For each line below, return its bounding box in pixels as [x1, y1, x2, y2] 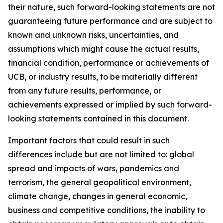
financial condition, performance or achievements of [8, 58, 209, 68]
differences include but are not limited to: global [8, 149, 194, 160]
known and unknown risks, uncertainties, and [8, 30, 179, 40]
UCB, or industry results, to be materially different [8, 72, 198, 82]
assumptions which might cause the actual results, [8, 44, 199, 54]
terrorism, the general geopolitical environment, [8, 177, 191, 188]
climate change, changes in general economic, [8, 191, 187, 202]
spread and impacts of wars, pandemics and [8, 163, 179, 174]
